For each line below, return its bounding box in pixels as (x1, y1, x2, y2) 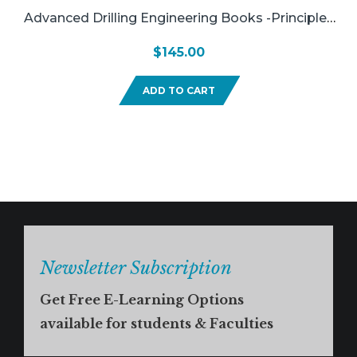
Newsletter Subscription (40, 257, 232, 279)
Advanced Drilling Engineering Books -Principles (23, 10, 334, 25)
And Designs (137, 32, 220, 48)
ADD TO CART (142, 84, 215, 96)
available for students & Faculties (40, 315, 273, 331)
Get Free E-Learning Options (40, 291, 244, 308)
